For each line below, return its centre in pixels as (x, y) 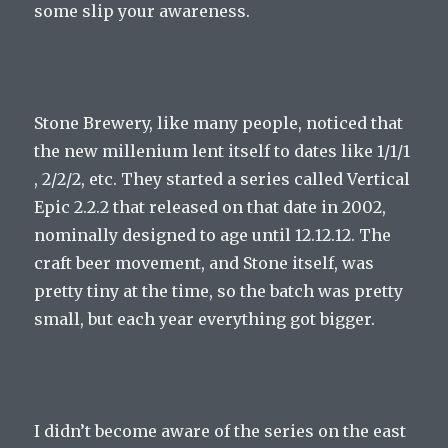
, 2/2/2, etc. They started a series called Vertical (222, 179)
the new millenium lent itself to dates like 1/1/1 (222, 151)
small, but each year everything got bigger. (205, 319)
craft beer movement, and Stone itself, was (204, 263)
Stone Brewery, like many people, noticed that (219, 123)
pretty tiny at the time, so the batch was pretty (219, 291)
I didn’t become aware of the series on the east (220, 431)
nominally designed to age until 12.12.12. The (213, 235)
